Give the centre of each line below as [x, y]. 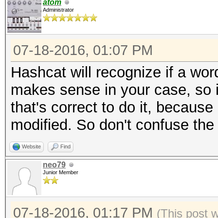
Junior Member [61, 172]
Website [31, 146]
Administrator [58, 10]
